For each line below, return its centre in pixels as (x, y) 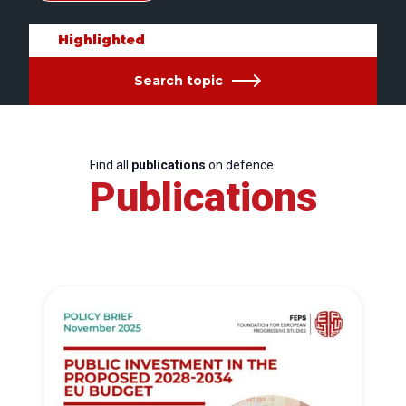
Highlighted (101, 40)
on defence (239, 165)
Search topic (178, 81)
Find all (110, 165)
